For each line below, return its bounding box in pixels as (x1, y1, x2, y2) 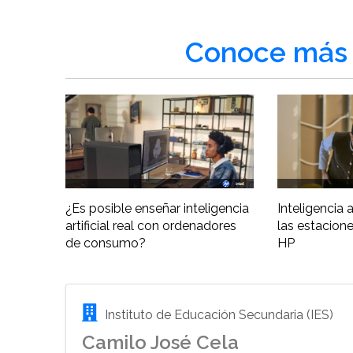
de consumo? (65, 236, 147, 251)
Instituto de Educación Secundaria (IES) (102, 307, 334, 323)
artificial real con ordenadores (65, 218, 237, 234)
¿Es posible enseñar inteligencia (65, 201, 250, 217)
